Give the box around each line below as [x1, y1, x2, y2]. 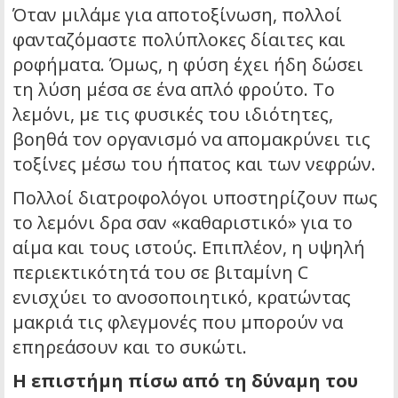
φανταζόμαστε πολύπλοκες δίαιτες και [12, 28, 346, 52]
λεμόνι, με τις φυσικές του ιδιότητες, [12, 102, 333, 127]
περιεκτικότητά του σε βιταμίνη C [12, 260, 308, 285]
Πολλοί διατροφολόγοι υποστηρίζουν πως [12, 186, 378, 211]
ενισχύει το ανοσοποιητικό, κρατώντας [12, 285, 351, 310]
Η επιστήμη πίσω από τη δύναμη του [12, 369, 358, 394]
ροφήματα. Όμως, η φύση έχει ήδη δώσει [12, 52, 363, 77]
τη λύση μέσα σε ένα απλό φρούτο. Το [12, 77, 335, 102]
